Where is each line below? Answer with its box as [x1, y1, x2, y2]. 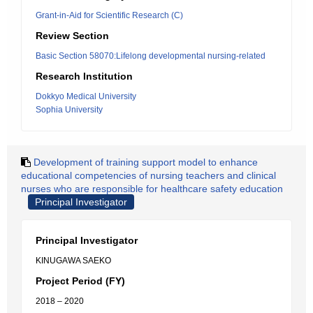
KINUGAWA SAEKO [36, 256, 111, 265]
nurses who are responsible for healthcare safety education [21, 183, 283, 194]
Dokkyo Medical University [36, 92, 136, 101]
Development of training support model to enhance [34, 156, 258, 168]
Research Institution [36, 71, 133, 82]
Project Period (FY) [36, 275, 125, 286]
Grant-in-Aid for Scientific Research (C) [36, 10, 183, 20]
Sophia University [36, 105, 103, 115]
